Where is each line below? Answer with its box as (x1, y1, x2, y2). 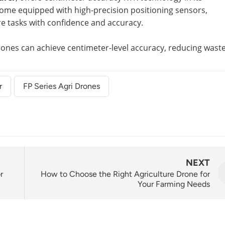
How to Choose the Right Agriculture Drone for (41, 169, 210, 179)
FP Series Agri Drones (23, 81, 100, 91)
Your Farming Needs (138, 179, 210, 189)
